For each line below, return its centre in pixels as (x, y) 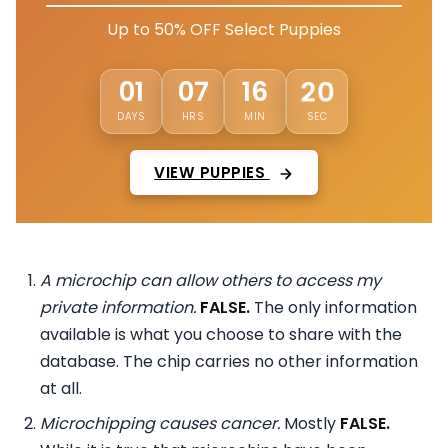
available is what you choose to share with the (221, 335)
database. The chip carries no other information (229, 362)
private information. (118, 308)
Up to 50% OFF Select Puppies (224, 29)
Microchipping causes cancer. (162, 424)
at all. (61, 389)
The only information (333, 308)
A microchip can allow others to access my (210, 281)
